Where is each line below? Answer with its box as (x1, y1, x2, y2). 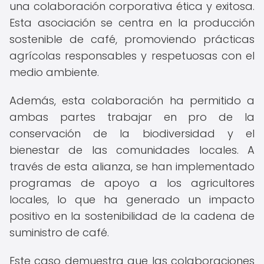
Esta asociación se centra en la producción (9, 15, 255, 30)
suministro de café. (9, 225, 109, 240)
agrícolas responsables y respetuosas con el (9, 48, 255, 63)
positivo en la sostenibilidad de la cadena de (9, 209, 255, 223)
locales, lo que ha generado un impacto (9, 192, 255, 207)
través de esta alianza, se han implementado (9, 159, 255, 174)
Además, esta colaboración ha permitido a (9, 93, 255, 108)
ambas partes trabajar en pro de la (9, 110, 255, 124)
